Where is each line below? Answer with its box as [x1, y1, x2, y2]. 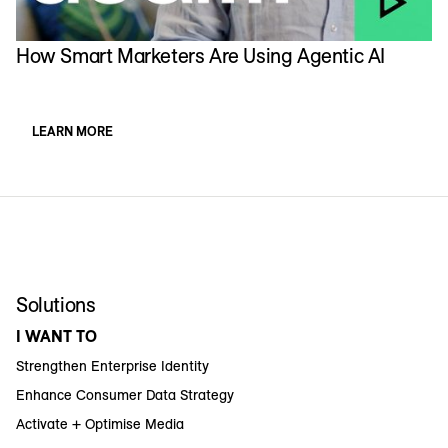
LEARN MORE [32, 122, 113, 139]
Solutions [16, 291, 96, 317]
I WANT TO [16, 325, 97, 346]
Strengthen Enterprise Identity [16, 356, 209, 375]
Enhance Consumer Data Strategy [16, 385, 234, 404]
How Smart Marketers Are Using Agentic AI [16, 42, 385, 68]
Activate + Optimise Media [16, 414, 184, 433]
